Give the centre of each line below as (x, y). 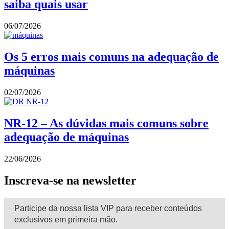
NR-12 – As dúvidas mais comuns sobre (106, 123)
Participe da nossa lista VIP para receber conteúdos (108, 208)
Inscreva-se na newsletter (70, 180)
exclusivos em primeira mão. (66, 219)
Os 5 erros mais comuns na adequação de (111, 57)
